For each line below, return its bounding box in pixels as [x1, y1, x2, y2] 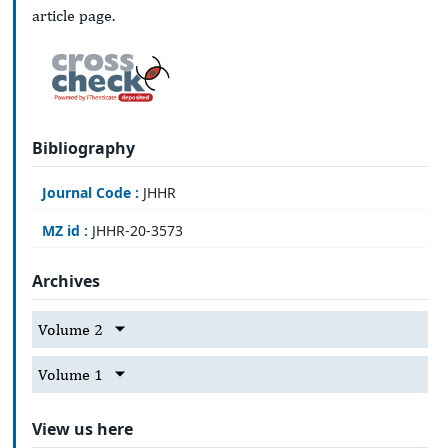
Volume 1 [38, 364, 103, 384]
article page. [32, 6, 115, 26]
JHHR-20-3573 [88, 220, 183, 240]
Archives [32, 270, 100, 293]
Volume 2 [38, 319, 103, 339]
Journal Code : [42, 182, 139, 202]
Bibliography [32, 136, 135, 159]
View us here [32, 418, 133, 441]
